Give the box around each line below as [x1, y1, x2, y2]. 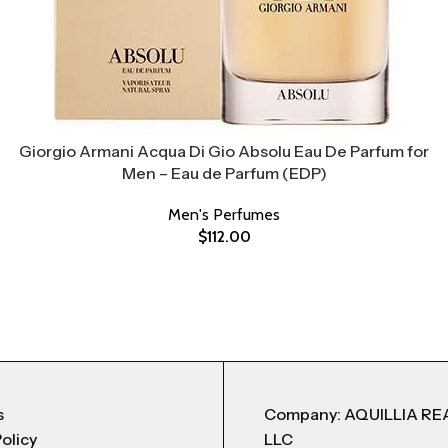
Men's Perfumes [168, 204, 280, 224]
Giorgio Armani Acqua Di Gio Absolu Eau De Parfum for [19, 140, 429, 161]
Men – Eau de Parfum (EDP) [121, 162, 327, 183]
